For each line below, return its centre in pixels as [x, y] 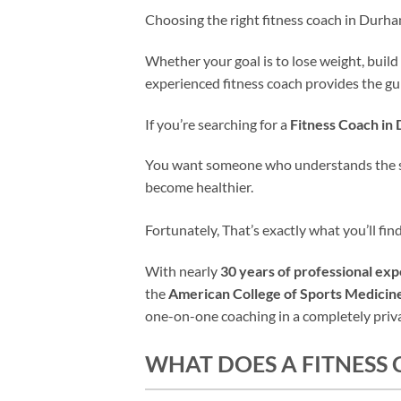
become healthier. [199, 187]
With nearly [183, 271]
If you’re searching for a [218, 124]
